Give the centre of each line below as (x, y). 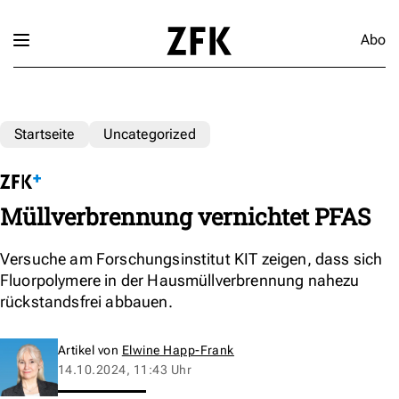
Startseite (45, 134)
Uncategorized (149, 134)
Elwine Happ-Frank (178, 350)
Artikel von (90, 350)
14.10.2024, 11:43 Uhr (125, 369)
